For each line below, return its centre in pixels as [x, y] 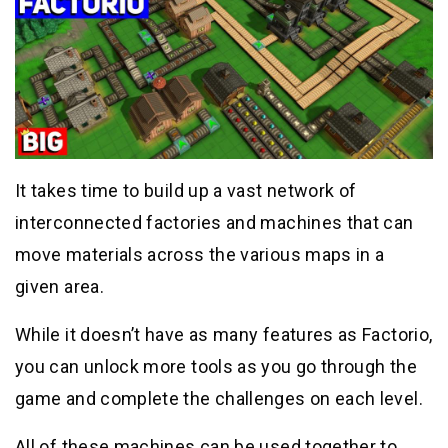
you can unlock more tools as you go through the [216, 367]
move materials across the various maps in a [200, 255]
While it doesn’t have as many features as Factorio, [224, 335]
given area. [59, 287]
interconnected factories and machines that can [214, 223]
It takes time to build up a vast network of [186, 191]
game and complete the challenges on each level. [219, 399]
